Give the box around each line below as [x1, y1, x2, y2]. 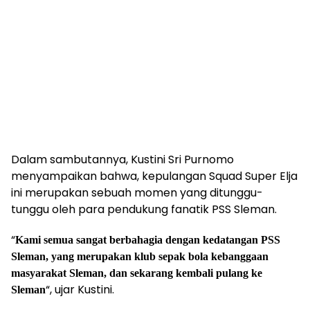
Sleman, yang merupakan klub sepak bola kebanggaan [11, 250, 268, 262]
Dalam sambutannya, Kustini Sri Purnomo [11, 151, 234, 167]
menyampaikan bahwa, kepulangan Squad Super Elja [11, 167, 298, 184]
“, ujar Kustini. [46, 281, 114, 298]
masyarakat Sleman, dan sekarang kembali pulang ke [11, 266, 262, 279]
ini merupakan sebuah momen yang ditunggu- [11, 184, 263, 201]
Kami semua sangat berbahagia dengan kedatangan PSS [15, 233, 280, 246]
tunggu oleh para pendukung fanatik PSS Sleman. [11, 201, 277, 217]
